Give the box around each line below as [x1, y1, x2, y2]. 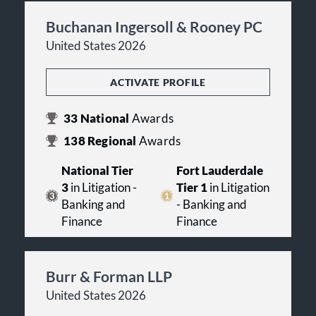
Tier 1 [176, 180, 207, 195]
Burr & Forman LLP [46, 267, 172, 285]
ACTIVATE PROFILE [110, 75, 206, 88]
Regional [85, 133, 139, 148]
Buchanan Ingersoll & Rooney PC [46, 17, 262, 35]
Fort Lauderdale [176, 163, 263, 178]
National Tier [61, 163, 133, 178]
